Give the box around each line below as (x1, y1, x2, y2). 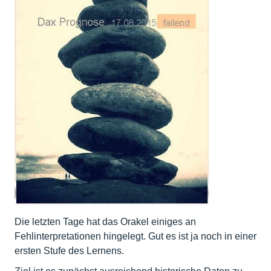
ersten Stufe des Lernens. (15, 246, 124, 256)
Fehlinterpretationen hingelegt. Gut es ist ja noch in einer (15, 231, 256, 242)
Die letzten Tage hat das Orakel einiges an (15, 217, 196, 227)
